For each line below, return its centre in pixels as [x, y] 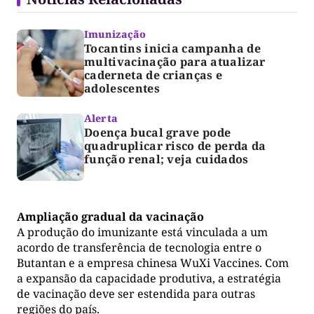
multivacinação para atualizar [175, 61]
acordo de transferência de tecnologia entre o [139, 247]
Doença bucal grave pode [158, 132]
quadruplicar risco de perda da [175, 145]
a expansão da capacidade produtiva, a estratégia [149, 278]
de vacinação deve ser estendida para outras [136, 293]
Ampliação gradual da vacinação [110, 216]
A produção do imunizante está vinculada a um [142, 232]
